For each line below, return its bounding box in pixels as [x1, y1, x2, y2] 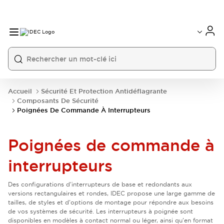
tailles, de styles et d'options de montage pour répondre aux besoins [8, 198, 213, 206]
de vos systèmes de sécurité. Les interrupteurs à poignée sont [8, 207, 193, 215]
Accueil [8, 87, 32, 95]
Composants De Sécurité [17, 96, 98, 105]
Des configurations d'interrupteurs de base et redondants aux [8, 180, 192, 188]
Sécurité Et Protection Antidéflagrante [41, 87, 167, 95]
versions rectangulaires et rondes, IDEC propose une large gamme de [8, 189, 215, 197]
